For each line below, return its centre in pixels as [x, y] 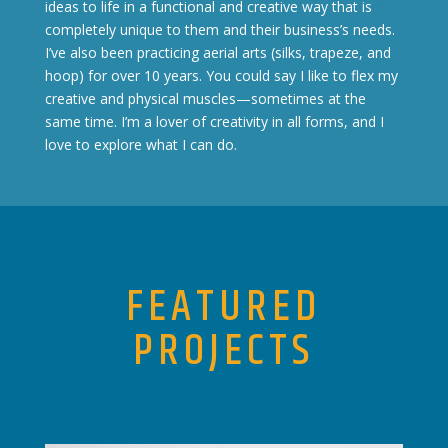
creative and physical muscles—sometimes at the [205, 98]
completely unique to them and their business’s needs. [219, 29]
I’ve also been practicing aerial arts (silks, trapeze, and [217, 52]
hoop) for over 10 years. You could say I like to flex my [221, 75]
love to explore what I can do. [140, 144]
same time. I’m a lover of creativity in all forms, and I [214, 121]
